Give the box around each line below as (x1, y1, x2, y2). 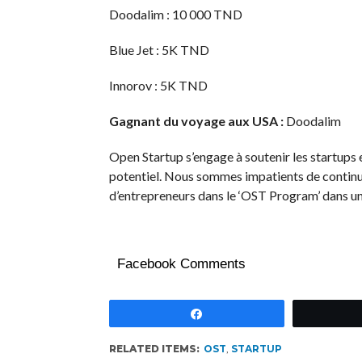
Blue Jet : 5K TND (108, 42, 209, 57)
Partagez (213, 306, 259, 320)
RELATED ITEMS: (108, 343, 200, 355)
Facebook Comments (116, 256, 246, 271)
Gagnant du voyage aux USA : (108, 113, 286, 128)
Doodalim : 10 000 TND (108, 6, 242, 22)
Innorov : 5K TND (108, 78, 208, 93)
